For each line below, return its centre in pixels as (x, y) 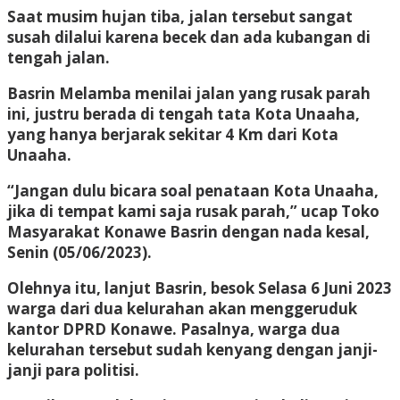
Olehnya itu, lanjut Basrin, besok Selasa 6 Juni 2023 (200, 287)
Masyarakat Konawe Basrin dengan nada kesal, (188, 231)
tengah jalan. (58, 57)
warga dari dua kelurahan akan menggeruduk (182, 308)
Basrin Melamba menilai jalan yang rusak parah (189, 93)
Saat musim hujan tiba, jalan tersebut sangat (180, 16)
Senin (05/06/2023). (79, 252)
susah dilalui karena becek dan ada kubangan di (189, 37)
